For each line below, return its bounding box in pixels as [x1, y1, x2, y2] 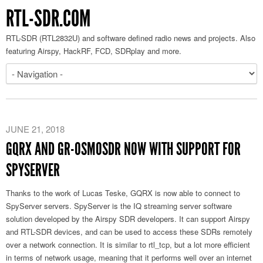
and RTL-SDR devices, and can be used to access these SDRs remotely [6, 226, 252, 237]
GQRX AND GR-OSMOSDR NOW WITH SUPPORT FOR [6, 139, 241, 160]
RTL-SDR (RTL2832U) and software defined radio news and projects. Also [6, 32, 255, 43]
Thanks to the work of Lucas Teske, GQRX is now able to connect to [6, 187, 240, 198]
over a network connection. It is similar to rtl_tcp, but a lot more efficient [6, 239, 250, 250]
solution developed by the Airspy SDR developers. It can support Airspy [6, 213, 250, 224]
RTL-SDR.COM [6, 5, 90, 32]
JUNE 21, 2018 [6, 123, 65, 135]
